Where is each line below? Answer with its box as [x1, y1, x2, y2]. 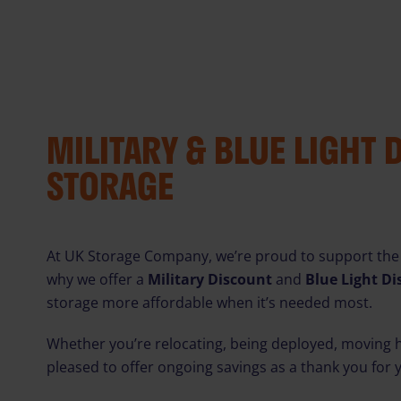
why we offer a [47, 269, 148, 289]
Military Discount [148, 269, 272, 289]
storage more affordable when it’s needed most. [47, 293, 372, 312]
